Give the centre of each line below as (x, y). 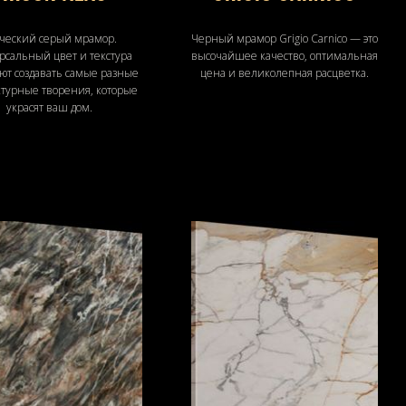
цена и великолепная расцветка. (285, 72)
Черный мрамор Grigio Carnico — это (285, 38)
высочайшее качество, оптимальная (285, 55)
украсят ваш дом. (49, 107)
